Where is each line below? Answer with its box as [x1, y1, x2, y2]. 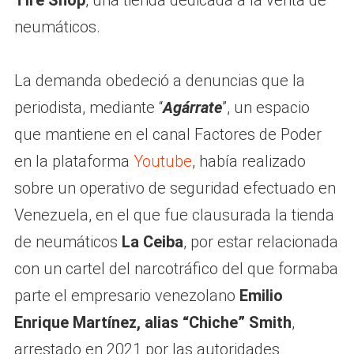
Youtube [133, 152, 192, 171]
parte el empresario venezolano [13, 286, 239, 306]
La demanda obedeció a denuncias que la [13, 71, 305, 91]
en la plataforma [13, 152, 134, 171]
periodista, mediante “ [13, 98, 163, 118]
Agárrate [162, 98, 222, 118]
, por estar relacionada [183, 232, 338, 252]
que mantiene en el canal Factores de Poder [13, 125, 322, 145]
